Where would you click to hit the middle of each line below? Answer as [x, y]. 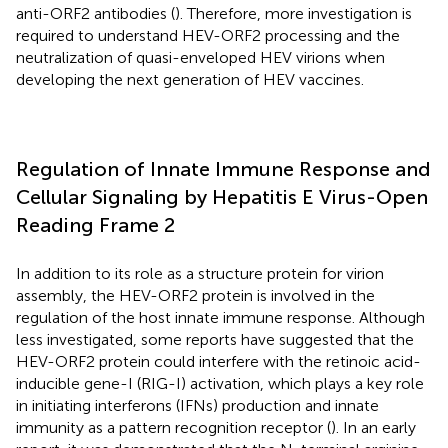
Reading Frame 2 [95, 224]
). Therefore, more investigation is [293, 13]
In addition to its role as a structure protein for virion [200, 273]
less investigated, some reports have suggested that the [215, 339]
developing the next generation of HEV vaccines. [190, 79]
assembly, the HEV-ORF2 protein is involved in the [195, 295]
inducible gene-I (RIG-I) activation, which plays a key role [220, 383]
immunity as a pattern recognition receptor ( [173, 427]
